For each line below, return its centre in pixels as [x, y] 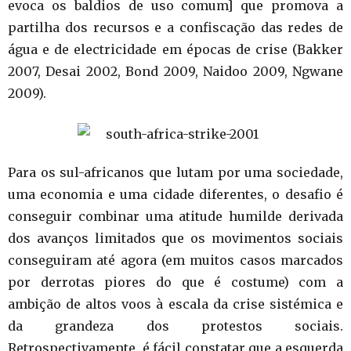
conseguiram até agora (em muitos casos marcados [175, 260]
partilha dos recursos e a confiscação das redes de [175, 27]
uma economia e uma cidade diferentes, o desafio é [175, 194]
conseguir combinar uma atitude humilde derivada [175, 216]
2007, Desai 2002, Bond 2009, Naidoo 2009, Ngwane [175, 71]
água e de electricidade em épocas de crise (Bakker [175, 49]
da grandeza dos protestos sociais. [175, 326]
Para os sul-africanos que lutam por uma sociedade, [175, 172]
